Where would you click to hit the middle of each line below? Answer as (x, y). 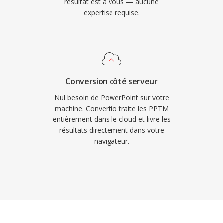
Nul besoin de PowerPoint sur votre (111, 97)
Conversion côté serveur (111, 81)
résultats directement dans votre (111, 130)
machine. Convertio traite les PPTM (111, 108)
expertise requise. (111, 13)
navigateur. (111, 141)
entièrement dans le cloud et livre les (111, 119)
